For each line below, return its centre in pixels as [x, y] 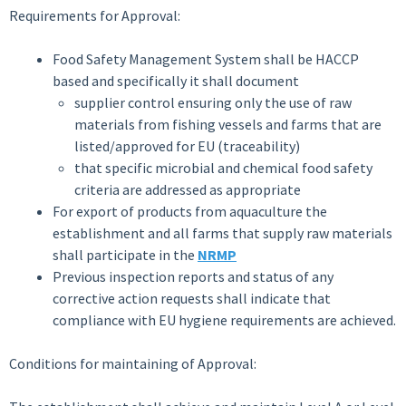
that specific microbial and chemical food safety [223, 168]
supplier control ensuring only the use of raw [213, 102]
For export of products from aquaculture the [190, 211]
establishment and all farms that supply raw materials [222, 233]
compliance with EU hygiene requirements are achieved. [224, 320]
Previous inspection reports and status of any [193, 276]
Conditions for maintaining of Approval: [133, 363]
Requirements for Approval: [95, 15]
